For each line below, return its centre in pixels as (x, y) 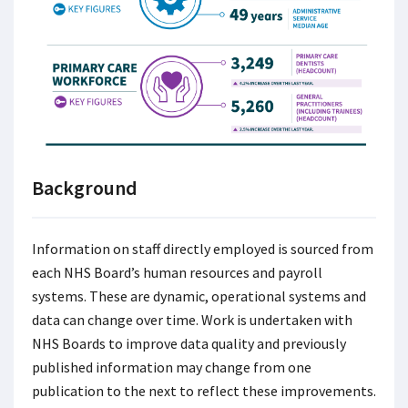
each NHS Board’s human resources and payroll (177, 272)
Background (85, 187)
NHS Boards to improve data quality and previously (189, 343)
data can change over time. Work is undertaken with (192, 319)
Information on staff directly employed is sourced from (203, 248)
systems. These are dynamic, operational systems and (199, 296)
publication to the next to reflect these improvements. (204, 390)
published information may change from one (172, 367)
